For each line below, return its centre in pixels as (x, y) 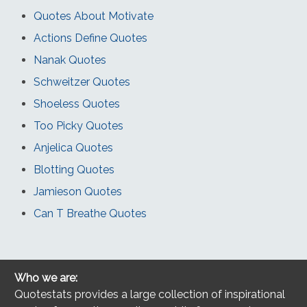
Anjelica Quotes (73, 147)
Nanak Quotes (70, 60)
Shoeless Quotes (76, 103)
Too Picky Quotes (78, 125)
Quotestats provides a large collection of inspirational (150, 294)
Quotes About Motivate (93, 16)
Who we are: (46, 278)
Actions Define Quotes (90, 38)
